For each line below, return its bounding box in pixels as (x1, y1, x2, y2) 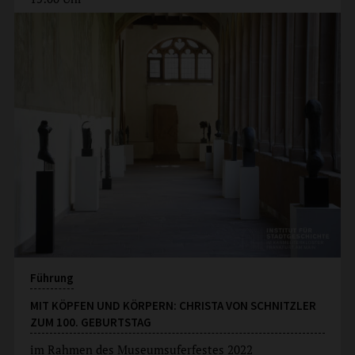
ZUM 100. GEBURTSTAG (29, 315, 151, 330)
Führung (29, 270, 74, 286)
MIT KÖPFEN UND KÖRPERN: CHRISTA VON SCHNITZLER (29, 298, 316, 314)
